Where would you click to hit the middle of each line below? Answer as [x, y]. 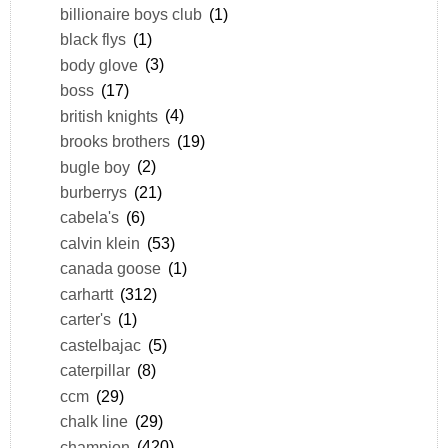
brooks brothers [114, 141]
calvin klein [99, 242]
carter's [85, 319]
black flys [92, 39]
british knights [108, 115]
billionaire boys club [130, 13]
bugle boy [94, 166]
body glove [98, 64]
